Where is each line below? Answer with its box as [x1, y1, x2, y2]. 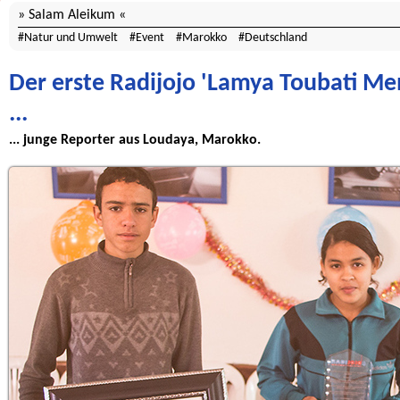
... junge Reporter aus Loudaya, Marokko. [9, 133, 261, 147]
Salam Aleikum [29, 8, 115, 22]
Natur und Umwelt [24, 31, 118, 45]
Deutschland [245, 31, 307, 45]
